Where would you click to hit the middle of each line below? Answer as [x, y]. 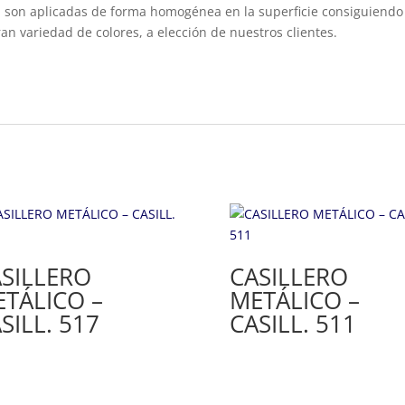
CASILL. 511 [292, 323]
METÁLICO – [294, 300]
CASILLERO [288, 276]
